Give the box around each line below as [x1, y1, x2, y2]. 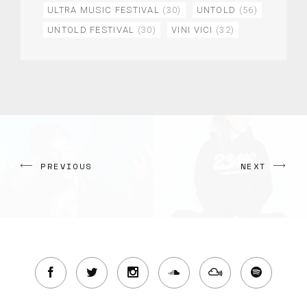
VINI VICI [171, 24, 213, 35]
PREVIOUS [40, 160, 93, 172]
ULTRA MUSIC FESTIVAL [47, 4, 160, 15]
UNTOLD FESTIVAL [47, 24, 135, 35]
